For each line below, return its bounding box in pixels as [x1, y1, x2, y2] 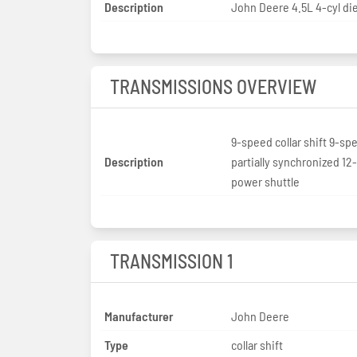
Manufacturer [104, 308, 173, 324]
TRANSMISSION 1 [110, 249, 233, 273]
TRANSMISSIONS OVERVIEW [110, 74, 316, 98]
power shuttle [230, 173, 300, 189]
